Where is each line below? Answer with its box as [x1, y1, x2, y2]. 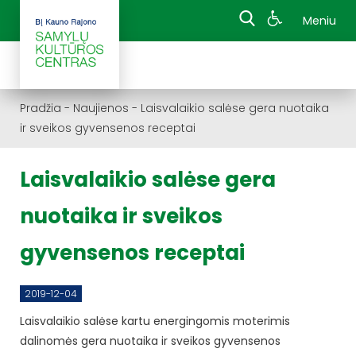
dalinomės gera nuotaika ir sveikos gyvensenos [20, 332, 281, 349]
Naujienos [73, 100, 129, 116]
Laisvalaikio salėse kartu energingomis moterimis [20, 312, 290, 329]
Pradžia [20, 100, 61, 116]
